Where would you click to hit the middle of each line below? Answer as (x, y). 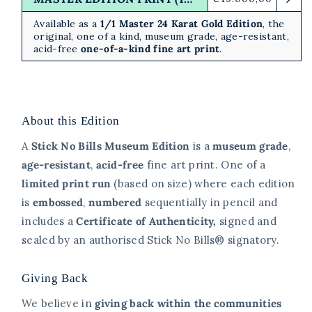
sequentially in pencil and (211, 203)
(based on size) (151, 184)
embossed (58, 203)
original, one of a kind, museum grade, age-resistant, (161, 37)
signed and (247, 221)
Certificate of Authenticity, (146, 221)
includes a (49, 221)
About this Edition (71, 121)
